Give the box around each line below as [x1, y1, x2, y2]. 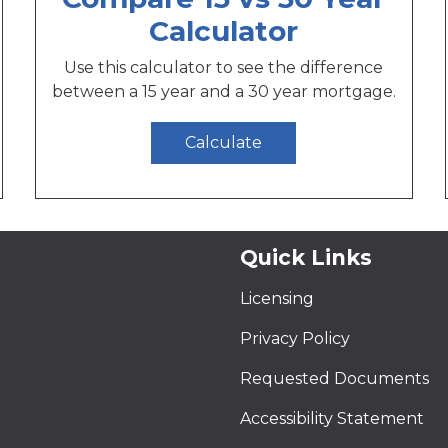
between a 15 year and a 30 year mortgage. [51, 81, 396, 101]
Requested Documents [240, 369, 429, 389]
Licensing [240, 289, 314, 309]
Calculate [185, 133, 263, 153]
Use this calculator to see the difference [64, 57, 384, 77]
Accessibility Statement [240, 409, 424, 429]
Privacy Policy [240, 329, 350, 349]
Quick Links [240, 244, 372, 270]
